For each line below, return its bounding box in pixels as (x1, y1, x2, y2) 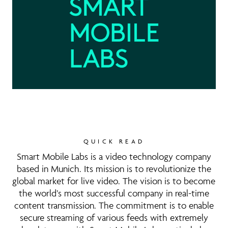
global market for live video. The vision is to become (12, 175, 216, 187)
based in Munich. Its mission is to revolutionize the (16, 162, 211, 175)
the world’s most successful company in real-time (18, 187, 209, 199)
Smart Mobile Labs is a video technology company (16, 150, 211, 162)
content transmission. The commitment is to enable (14, 199, 214, 211)
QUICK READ (83, 137, 145, 146)
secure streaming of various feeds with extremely (19, 211, 208, 223)
